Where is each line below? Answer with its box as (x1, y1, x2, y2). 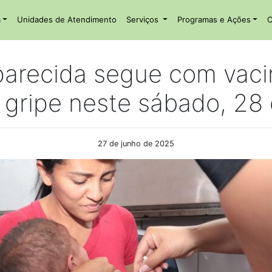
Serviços (126, 14, 161, 24)
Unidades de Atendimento (16, 14, 117, 24)
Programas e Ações (177, 14, 251, 24)
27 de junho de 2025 (98, 139, 174, 149)
